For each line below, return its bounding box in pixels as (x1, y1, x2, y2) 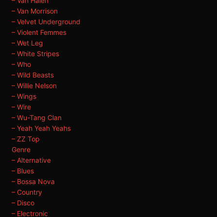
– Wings (12, 92, 36, 100)
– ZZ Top (12, 135, 40, 143)
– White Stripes (12, 49, 59, 58)
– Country (12, 188, 42, 196)
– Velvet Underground (12, 17, 80, 26)
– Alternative (12, 156, 51, 164)
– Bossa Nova (12, 177, 55, 186)
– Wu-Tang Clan (12, 113, 62, 122)
